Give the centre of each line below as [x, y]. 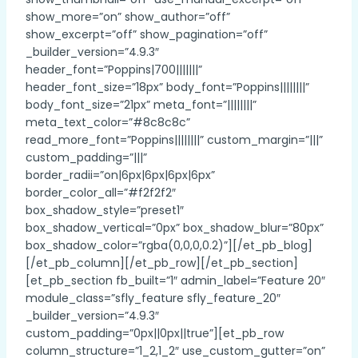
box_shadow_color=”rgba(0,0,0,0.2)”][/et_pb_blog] [169, 245]
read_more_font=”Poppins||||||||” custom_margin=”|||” [174, 139]
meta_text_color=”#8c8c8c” [108, 122]
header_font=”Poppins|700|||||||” [114, 69]
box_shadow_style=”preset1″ [105, 210]
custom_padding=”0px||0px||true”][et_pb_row [155, 333]
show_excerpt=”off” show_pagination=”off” [147, 34]
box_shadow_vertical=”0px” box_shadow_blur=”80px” [175, 227]
